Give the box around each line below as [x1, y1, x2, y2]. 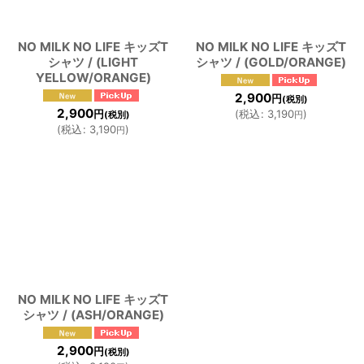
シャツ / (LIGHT [48, 54, 138, 70]
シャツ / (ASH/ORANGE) [22, 306, 164, 323]
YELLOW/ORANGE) [35, 69, 151, 85]
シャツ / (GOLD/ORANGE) [196, 54, 346, 70]
